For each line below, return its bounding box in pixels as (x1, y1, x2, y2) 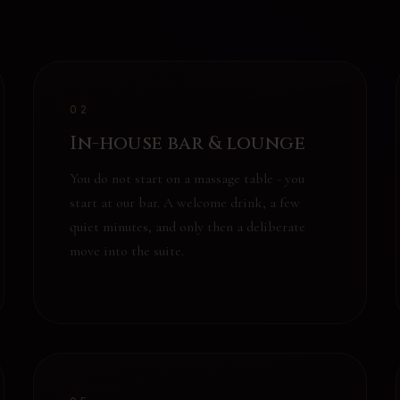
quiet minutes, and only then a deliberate (70, 218, 306, 236)
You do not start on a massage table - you (70, 170, 305, 187)
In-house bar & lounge (70, 131, 306, 156)
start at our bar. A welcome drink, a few (70, 194, 301, 212)
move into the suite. (70, 242, 185, 260)
